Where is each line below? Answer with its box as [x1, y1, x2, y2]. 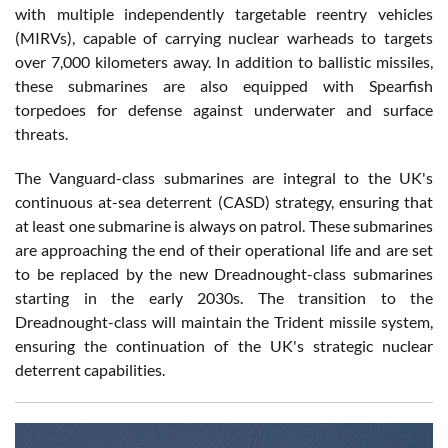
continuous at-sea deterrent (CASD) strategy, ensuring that [15, 191, 433, 211]
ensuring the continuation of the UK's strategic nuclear [15, 335, 433, 355]
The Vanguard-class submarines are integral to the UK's [15, 167, 433, 187]
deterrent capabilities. [15, 359, 165, 379]
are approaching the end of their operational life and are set [15, 239, 433, 259]
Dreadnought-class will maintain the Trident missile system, [15, 311, 433, 331]
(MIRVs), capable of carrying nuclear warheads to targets [15, 27, 433, 47]
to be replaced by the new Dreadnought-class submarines [15, 263, 433, 283]
